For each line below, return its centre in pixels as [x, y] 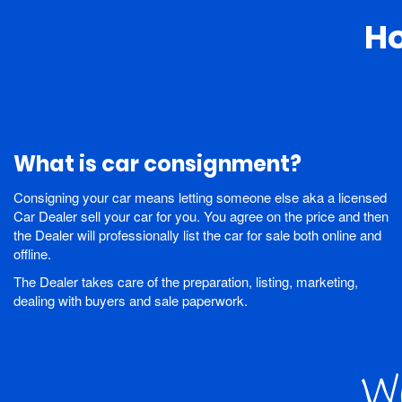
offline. [32, 254]
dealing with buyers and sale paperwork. [131, 301]
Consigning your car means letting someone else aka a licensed [200, 197]
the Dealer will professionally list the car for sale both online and [197, 235]
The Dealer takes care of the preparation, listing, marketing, [186, 282]
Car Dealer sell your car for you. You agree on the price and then [201, 216]
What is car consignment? [157, 164]
